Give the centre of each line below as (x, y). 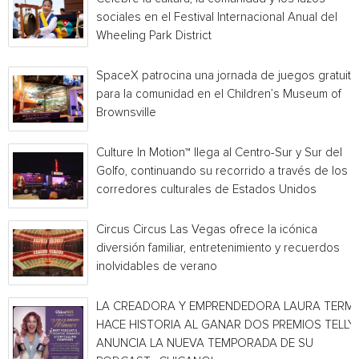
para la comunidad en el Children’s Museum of (219, 94)
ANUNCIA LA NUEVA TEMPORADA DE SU (205, 343)
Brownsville (126, 113)
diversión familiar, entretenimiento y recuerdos (218, 248)
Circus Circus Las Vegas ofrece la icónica (207, 230)
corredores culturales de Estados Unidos (206, 190)
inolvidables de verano (157, 266)
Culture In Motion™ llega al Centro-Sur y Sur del (219, 153)
